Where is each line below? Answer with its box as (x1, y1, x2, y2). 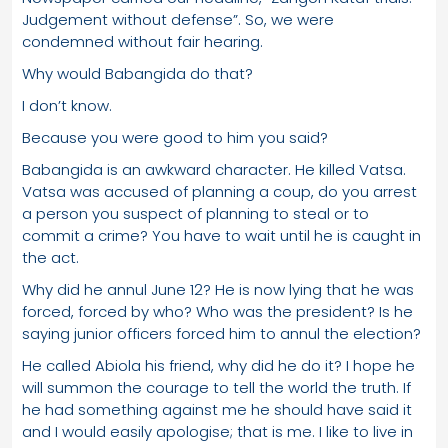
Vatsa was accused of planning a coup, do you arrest (22, 180, 417, 202)
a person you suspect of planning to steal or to (22, 202, 369, 224)
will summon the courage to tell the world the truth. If (22, 376, 411, 398)
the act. (22, 246, 79, 268)
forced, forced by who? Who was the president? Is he (22, 300, 413, 322)
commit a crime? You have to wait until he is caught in (22, 224, 421, 246)
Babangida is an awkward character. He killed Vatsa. (22, 158, 406, 180)
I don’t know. (22, 94, 112, 116)
